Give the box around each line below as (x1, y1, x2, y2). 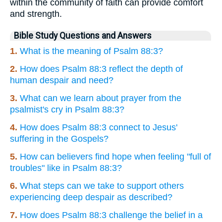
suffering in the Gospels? (10, 134, 109, 144)
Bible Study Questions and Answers (14, 31, 152, 41)
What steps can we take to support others (20, 181, 184, 191)
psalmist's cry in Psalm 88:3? (10, 105, 124, 115)
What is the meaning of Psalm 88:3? (20, 46, 163, 56)
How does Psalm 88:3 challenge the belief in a (20, 210, 203, 221)
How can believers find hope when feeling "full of (20, 152, 211, 162)
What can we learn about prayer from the (20, 93, 181, 104)
